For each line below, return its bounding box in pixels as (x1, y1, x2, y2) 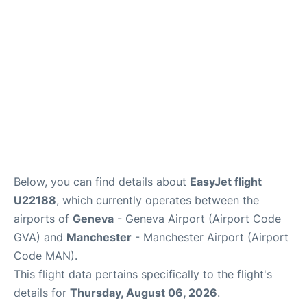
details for (14, 285, 70, 299)
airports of (14, 211, 73, 225)
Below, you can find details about (14, 174, 190, 188)
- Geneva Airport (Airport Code (114, 211, 281, 225)
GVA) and (14, 230, 66, 244)
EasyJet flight (190, 174, 262, 188)
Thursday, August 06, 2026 (70, 285, 217, 299)
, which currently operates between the (56, 193, 259, 207)
